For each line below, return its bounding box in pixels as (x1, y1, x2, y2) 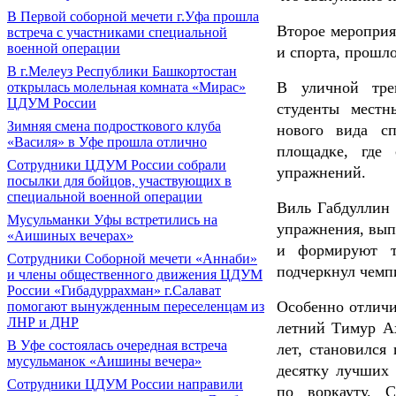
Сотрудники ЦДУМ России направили (7, 377, 243, 392)
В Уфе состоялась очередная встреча (7, 338, 227, 353)
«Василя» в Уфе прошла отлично (7, 134, 207, 149)
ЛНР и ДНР (7, 315, 79, 330)
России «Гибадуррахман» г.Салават (7, 283, 221, 298)
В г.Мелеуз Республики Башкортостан (7, 64, 237, 79)
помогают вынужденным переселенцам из (7, 299, 264, 314)
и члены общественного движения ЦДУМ (7, 267, 263, 282)
